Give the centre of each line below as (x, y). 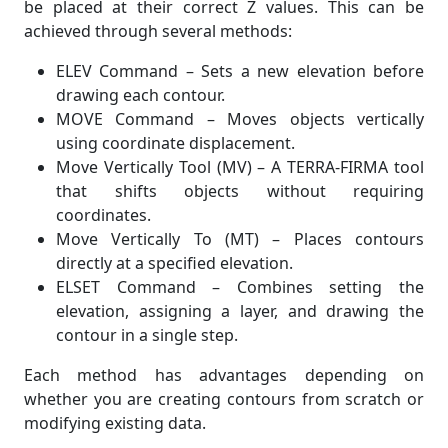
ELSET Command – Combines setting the (240, 287)
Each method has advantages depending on (224, 375)
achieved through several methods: (158, 31)
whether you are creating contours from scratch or (224, 399)
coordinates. (103, 215)
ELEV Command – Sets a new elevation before (240, 71)
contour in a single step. (147, 335)
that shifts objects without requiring (240, 191)
